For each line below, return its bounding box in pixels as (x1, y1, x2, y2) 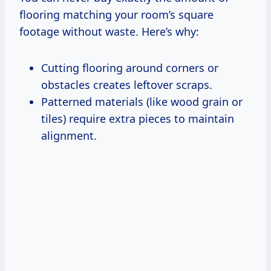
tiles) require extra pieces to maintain (41, 111, 234, 126)
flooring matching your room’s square (19, 7, 214, 22)
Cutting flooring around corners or (41, 60, 218, 75)
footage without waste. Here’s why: (19, 24, 199, 39)
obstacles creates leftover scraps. (41, 77, 212, 92)
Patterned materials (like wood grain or (41, 94, 243, 109)
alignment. (41, 128, 97, 143)
